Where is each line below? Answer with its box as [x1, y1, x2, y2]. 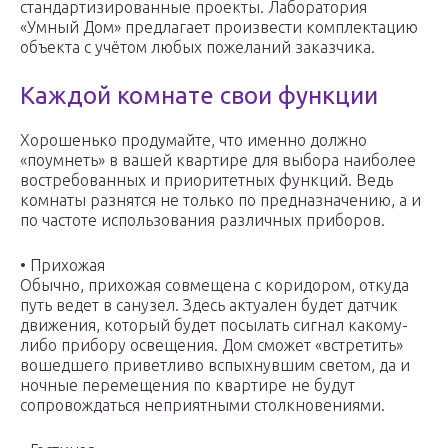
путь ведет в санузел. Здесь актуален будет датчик [20, 296, 398, 315]
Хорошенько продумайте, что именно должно [20, 131, 367, 150]
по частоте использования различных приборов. [20, 211, 385, 230]
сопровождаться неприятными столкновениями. [20, 396, 385, 415]
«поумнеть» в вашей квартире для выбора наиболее [20, 151, 416, 170]
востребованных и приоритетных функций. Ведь [20, 171, 393, 190]
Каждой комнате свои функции [20, 82, 378, 110]
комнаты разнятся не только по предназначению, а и [20, 191, 421, 210]
